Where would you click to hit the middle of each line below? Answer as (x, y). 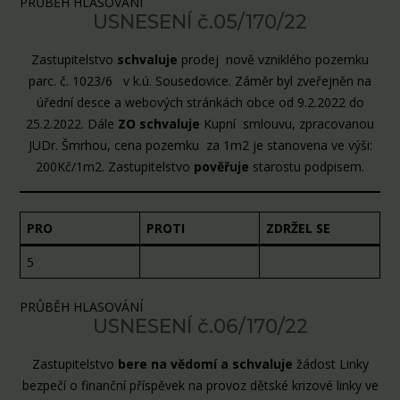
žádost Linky (332, 363)
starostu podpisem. (307, 166)
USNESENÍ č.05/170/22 (200, 22)
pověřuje (221, 166)
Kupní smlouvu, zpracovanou (287, 123)
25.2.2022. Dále (72, 123)
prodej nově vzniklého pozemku (275, 59)
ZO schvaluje (159, 123)
